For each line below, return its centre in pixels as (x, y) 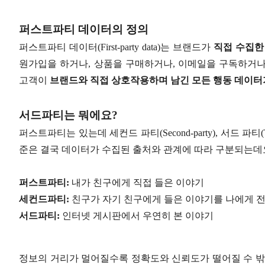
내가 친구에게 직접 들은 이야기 (137, 182)
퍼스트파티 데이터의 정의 (84, 29)
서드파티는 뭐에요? (68, 115)
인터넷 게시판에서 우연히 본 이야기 (137, 215)
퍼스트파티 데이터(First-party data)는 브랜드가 (116, 47)
